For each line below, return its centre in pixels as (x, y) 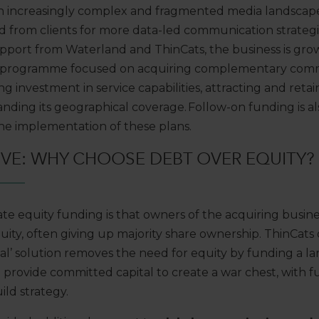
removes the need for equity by (156, 253)
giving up (87, 234)
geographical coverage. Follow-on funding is (181, 108)
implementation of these (85, 127)
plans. (175, 127)
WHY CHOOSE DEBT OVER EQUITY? (173, 159)
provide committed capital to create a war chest (140, 273)
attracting (233, 88)
